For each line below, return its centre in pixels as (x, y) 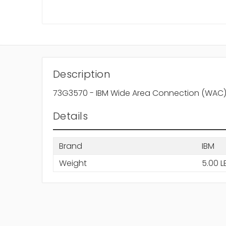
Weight (73, 163)
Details (70, 116)
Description (82, 74)
